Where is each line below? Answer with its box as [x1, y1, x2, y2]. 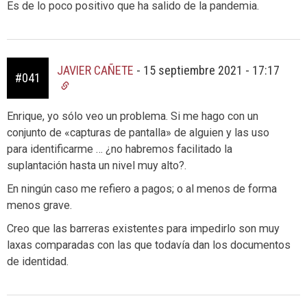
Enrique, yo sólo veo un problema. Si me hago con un [7, 110, 258, 123]
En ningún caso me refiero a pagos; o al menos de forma [7, 182, 277, 196]
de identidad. [7, 255, 69, 269]
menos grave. [7, 199, 72, 212]
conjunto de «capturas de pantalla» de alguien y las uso [7, 126, 269, 140]
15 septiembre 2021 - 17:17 [143, 63, 280, 78]
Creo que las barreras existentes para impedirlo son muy [7, 222, 280, 236]
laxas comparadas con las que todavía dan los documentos [7, 238, 291, 252]
